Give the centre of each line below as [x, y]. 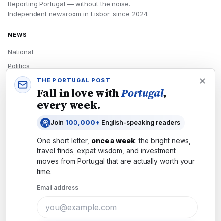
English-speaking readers [140, 123]
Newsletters [26, 147]
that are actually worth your [150, 161]
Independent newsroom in [49, 14]
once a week [113, 140]
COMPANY [25, 197]
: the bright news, [163, 140]
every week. [69, 105]
